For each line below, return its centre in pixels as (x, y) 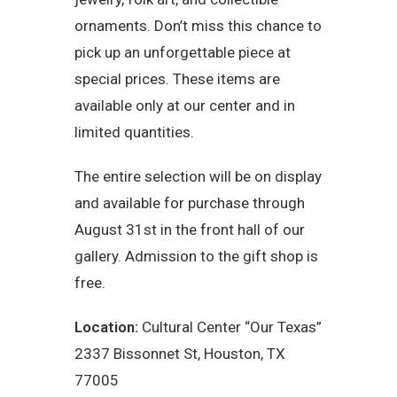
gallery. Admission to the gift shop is (196, 256)
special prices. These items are (177, 78)
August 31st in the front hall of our (190, 229)
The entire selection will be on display (198, 176)
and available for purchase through (190, 202)
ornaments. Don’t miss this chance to (198, 25)
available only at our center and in (185, 105)
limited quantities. (134, 132)
